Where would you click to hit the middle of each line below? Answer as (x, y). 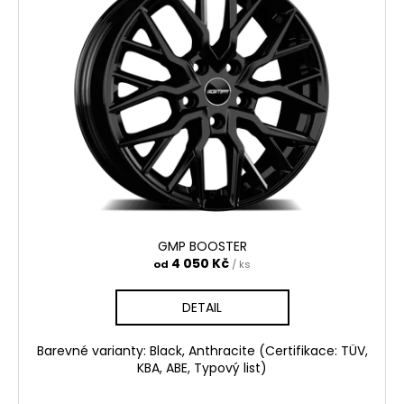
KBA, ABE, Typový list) (202, 367)
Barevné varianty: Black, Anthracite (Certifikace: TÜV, (202, 350)
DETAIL (202, 307)
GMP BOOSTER (202, 246)
